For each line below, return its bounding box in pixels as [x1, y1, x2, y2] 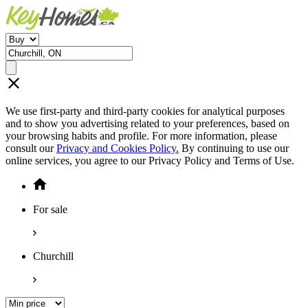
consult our [5, 142, 56, 154]
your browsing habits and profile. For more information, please [5, 130, 277, 142]
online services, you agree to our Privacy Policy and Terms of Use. [5, 155, 294, 166]
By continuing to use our [179, 142, 289, 154]
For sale [33, 203, 67, 215]
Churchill [33, 250, 74, 262]
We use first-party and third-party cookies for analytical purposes [5, 105, 285, 117]
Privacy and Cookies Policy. [56, 142, 179, 154]
